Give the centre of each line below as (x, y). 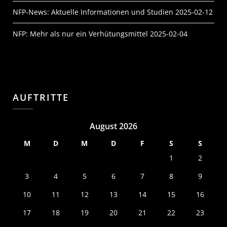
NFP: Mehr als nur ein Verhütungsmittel (80, 33)
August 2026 (113, 126)
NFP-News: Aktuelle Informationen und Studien (93, 12)
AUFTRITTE (41, 97)
